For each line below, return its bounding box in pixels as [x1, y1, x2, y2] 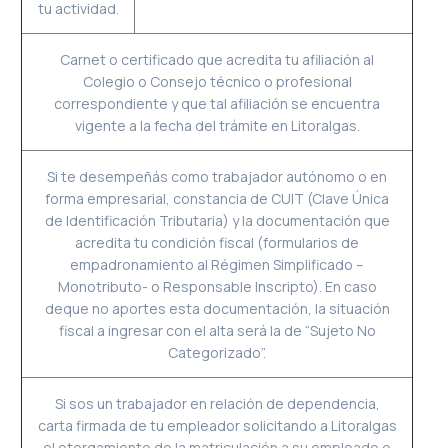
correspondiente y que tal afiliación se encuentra [54, 94, 381, 113]
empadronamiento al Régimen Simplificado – [70, 255, 365, 274]
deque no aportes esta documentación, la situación [44, 299, 390, 318]
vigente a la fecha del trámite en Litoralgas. [74, 116, 360, 135]
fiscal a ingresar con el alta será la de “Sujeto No [58, 321, 376, 340]
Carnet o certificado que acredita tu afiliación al [60, 50, 375, 69]
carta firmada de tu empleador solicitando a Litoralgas [37, 416, 397, 435]
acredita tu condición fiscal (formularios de [75, 233, 360, 252]
